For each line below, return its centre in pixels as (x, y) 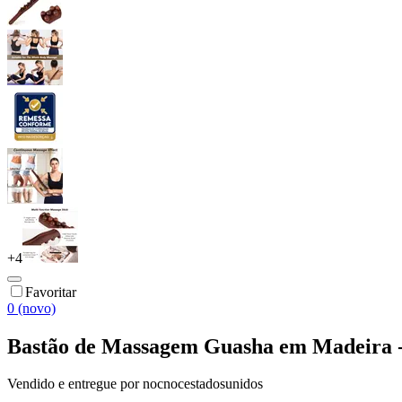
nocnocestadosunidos (203, 384)
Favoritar (51, 292)
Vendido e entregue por (73, 384)
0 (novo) (31, 308)
